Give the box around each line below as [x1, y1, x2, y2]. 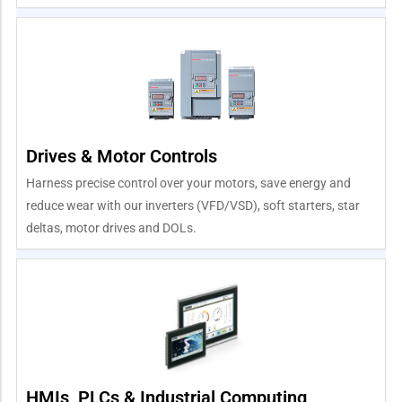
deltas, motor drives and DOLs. [26, 220, 197, 235]
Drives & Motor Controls [26, 144, 217, 167]
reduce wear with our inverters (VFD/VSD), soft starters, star [26, 197, 360, 213]
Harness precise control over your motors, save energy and [26, 175, 351, 190]
